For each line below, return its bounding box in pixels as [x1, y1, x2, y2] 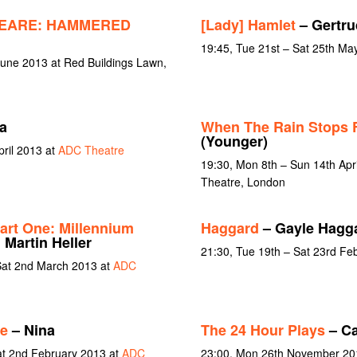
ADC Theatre [57, 141, 124, 158]
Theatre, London [200, 173, 285, 190]
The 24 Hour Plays [200, 319, 325, 340]
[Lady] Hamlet [200, 14, 296, 35]
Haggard [200, 218, 259, 239]
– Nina [7, 319, 55, 340]
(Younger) [200, 130, 268, 151]
